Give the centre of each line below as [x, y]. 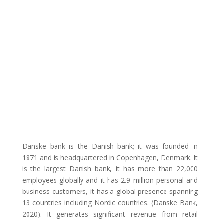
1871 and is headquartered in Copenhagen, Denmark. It [110, 157]
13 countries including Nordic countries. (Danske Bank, [110, 203]
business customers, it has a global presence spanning [110, 191]
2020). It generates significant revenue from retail [110, 214]
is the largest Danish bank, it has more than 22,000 [110, 169]
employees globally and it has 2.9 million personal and [110, 180]
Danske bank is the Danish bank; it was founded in [110, 146]
